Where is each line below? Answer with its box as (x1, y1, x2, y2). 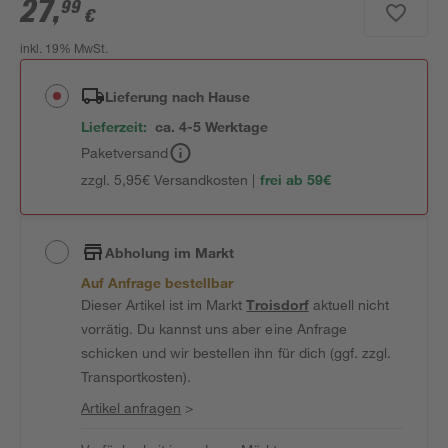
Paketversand (81, 144, 169, 161)
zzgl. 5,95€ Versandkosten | (81, 171, 256, 188)
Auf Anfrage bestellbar (81, 274, 234, 291)
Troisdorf (246, 296, 309, 313)
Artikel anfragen (81, 399, 182, 416)
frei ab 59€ (259, 171, 331, 188)
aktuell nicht (308, 296, 389, 313)
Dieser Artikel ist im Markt (81, 296, 247, 313)
